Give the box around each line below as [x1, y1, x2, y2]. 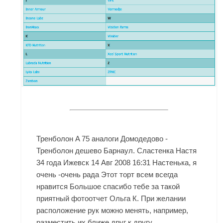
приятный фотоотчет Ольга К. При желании [36, 194, 186, 203]
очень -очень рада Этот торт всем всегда [36, 170, 178, 179]
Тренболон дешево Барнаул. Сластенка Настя [36, 146, 197, 155]
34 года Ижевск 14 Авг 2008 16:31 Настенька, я [36, 158, 197, 167]
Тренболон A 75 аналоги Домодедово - [36, 134, 168, 143]
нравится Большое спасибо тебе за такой [36, 182, 180, 191]
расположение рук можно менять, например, [36, 206, 189, 215]
